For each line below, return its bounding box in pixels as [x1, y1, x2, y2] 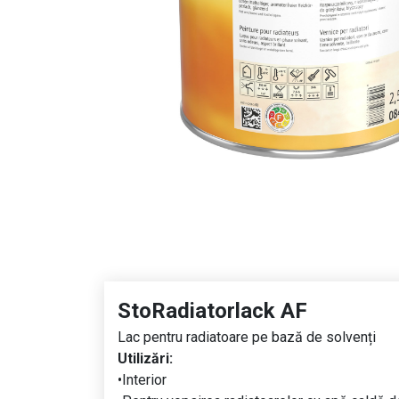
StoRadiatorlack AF [118, 298, 307, 324]
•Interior [118, 371, 167, 389]
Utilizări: [118, 350, 173, 368]
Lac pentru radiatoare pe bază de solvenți [118, 329, 376, 346]
